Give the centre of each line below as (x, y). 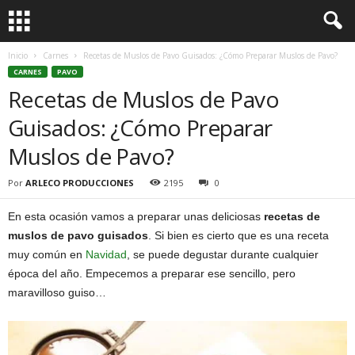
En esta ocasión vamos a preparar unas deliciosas (136, 216)
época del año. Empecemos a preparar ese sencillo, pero (152, 273)
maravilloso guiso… (57, 292)
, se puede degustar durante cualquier (223, 254)
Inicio (18, 55)
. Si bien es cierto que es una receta (239, 235)
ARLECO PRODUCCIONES (80, 183)
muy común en (47, 254)
